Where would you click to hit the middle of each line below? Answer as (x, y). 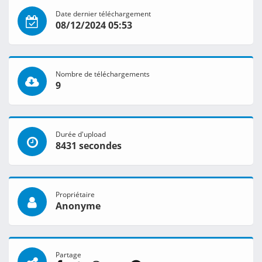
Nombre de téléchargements (103, 74)
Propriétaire (75, 194)
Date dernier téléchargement (103, 14)
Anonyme (78, 206)
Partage (68, 255)
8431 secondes (89, 146)
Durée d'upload (81, 134)
